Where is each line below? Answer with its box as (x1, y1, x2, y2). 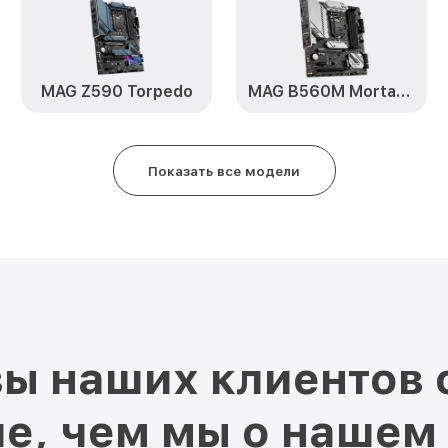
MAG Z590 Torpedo (40, 82, 193, 101)
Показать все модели (148, 162, 300, 179)
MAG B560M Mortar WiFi (395, 82, 410, 101)
